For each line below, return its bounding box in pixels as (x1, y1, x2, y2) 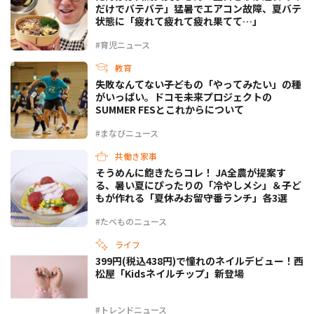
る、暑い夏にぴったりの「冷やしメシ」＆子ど (95, 178, 301, 193)
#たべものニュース (95, 215, 167, 228)
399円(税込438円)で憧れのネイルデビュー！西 (95, 254, 303, 268)
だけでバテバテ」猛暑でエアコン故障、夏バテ (95, 1, 301, 16)
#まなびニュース (95, 127, 158, 139)
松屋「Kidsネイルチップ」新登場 (95, 266, 244, 281)
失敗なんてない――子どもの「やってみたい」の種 (95, 77, 301, 92)
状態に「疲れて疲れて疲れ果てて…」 (95, 14, 262, 29)
